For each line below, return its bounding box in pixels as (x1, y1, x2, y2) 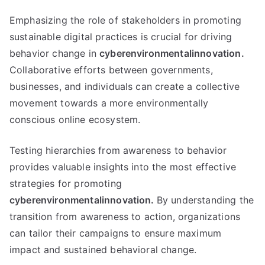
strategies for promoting (9, 177, 122, 189)
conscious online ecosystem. (9, 114, 141, 125)
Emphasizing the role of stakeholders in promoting (9, 14, 241, 26)
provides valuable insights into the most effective (9, 161, 237, 173)
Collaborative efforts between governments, (9, 64, 213, 76)
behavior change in (9, 47, 100, 59)
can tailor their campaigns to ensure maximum (9, 227, 222, 239)
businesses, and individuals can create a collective (9, 80, 240, 92)
